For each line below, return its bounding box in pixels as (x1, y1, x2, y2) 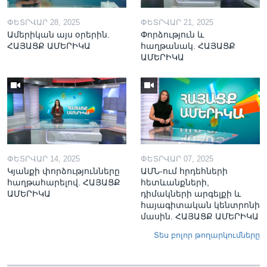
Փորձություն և (141, 29, 204, 39)
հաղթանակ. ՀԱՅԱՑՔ (141, 41, 235, 51)
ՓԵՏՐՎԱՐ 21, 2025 (141, 17, 213, 27)
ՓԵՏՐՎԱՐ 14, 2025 (7, 154, 80, 163)
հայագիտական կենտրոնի (141, 200, 260, 210)
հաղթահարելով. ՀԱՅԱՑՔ (7, 178, 120, 187)
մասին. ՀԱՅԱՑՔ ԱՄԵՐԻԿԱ (141, 212, 259, 221)
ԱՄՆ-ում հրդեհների (141, 166, 228, 176)
